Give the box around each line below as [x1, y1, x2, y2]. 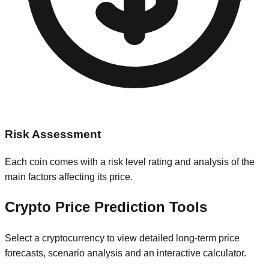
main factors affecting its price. [5, 171, 133, 182]
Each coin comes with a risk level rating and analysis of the [5, 156, 255, 167]
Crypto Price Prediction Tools [5, 199, 207, 216]
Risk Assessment [5, 127, 101, 141]
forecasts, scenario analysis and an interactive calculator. [5, 248, 246, 259]
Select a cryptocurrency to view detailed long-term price [5, 233, 240, 244]
